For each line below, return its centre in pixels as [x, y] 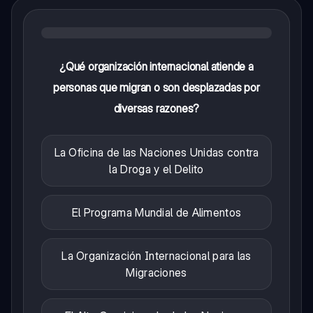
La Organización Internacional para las [156, 255]
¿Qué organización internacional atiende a [156, 66]
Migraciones [156, 272]
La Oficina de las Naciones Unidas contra [156, 152]
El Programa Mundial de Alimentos [156, 212]
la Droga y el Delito [156, 169]
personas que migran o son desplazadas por [156, 87]
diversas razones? [156, 108]
